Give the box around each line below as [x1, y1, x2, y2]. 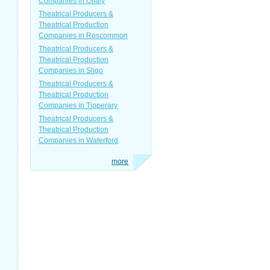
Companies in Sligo [39, 66, 103, 75]
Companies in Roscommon [39, 31, 128, 40]
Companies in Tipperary [39, 101, 118, 110]
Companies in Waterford [39, 136, 118, 145]
